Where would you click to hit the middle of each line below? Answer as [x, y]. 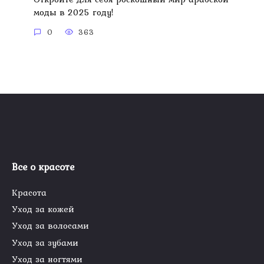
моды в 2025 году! [73, 12]
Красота [29, 193]
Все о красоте [43, 167]
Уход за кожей [43, 209]
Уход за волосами [50, 226]
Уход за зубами [45, 242]
